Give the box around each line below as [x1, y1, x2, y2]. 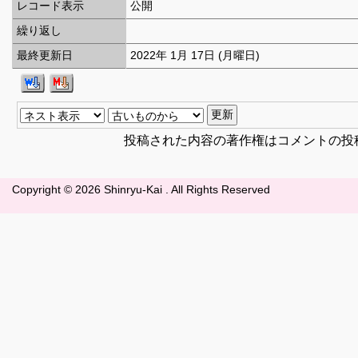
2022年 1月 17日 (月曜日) [130, 50, 260, 62]
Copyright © [12, 184, 75, 197]
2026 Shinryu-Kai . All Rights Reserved [75, 184, 270, 197]
